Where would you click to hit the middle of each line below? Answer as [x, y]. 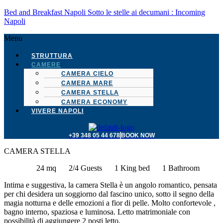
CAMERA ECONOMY [94, 102]
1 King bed [132, 168]
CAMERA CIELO [87, 74]
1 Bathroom [181, 168]
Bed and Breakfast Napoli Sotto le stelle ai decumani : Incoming [105, 12]
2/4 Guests [85, 168]
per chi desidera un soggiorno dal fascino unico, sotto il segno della [109, 194]
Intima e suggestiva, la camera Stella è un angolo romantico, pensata [111, 185]
